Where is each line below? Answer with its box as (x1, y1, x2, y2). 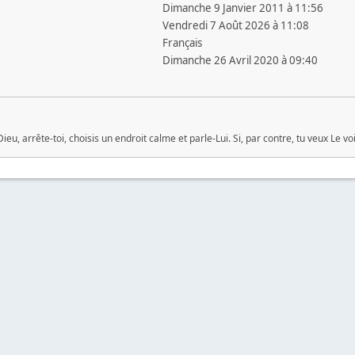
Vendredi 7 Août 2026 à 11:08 (162, 18, 309, 32)
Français (162, 36, 202, 50)
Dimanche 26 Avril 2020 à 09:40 (162, 53, 318, 67)
